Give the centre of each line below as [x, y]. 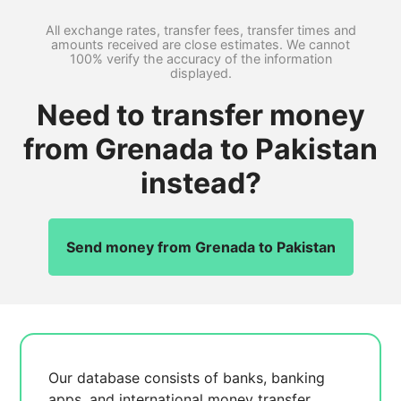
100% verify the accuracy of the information [200, 59]
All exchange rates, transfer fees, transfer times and [200, 30]
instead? [200, 183]
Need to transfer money [200, 115]
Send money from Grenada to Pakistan [200, 247]
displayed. [200, 73]
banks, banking [274, 378]
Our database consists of [136, 378]
